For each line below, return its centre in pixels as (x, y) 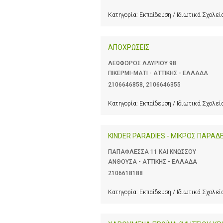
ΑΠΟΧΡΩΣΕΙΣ (129, 47)
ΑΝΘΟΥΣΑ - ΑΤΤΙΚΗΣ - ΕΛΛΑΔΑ (153, 162)
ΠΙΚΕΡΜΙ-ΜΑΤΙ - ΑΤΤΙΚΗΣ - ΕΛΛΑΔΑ (158, 73)
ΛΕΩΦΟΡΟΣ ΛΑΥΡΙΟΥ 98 (142, 63)
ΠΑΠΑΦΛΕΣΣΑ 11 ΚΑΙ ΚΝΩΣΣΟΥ (152, 152)
